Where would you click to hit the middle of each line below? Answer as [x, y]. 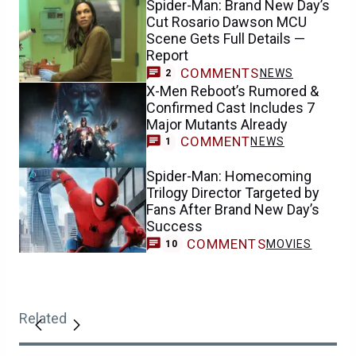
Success [174, 226]
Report [167, 55]
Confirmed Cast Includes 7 [230, 107]
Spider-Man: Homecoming [229, 176]
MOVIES [289, 244]
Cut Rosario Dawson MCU [226, 21]
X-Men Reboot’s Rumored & [232, 91]
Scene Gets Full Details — [226, 38]
